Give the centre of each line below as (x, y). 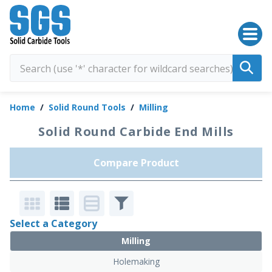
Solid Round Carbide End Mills (136, 132)
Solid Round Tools (87, 107)
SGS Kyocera (37, 36)
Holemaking (136, 261)
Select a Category (53, 223)
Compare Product (136, 163)
